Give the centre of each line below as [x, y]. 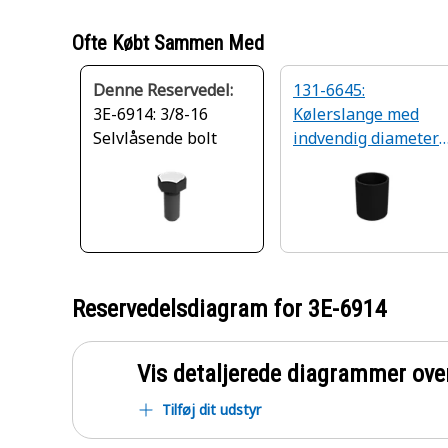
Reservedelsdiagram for [190, 309]
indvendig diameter [366, 138]
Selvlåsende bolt [155, 138]
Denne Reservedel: [163, 90]
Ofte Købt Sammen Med [168, 43]
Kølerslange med [356, 114]
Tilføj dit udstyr [211, 409]
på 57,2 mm [336, 162]
